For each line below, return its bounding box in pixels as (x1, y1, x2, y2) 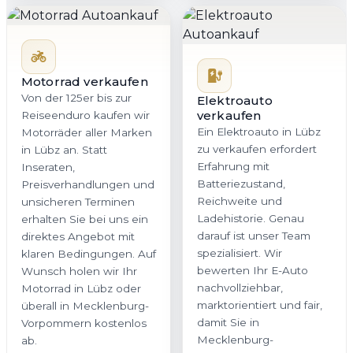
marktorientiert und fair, (197, 299, 322, 312)
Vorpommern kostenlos (21, 317, 147, 330)
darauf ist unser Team (197, 229, 310, 243)
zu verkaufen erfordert (197, 143, 317, 156)
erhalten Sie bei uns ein (21, 213, 148, 226)
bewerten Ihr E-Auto (197, 264, 308, 277)
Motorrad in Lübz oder (21, 282, 141, 295)
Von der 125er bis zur (21, 91, 132, 105)
